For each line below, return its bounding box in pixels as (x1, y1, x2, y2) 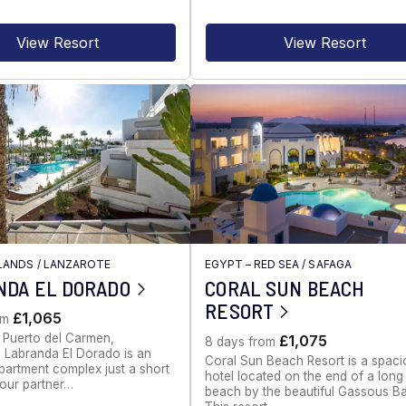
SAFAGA (308, 256, 352, 271)
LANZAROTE (43, 256, 111, 271)
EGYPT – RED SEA (205, 256, 300, 271)
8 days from (205, 333, 280, 349)
